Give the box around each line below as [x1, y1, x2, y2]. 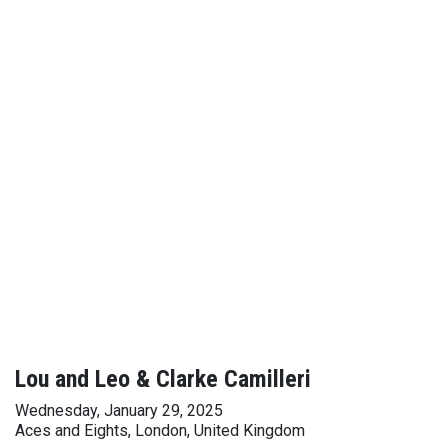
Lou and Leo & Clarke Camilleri [15, 365, 311, 393]
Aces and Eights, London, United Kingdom [15, 421, 305, 440]
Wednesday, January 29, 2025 [15, 401, 223, 420]
